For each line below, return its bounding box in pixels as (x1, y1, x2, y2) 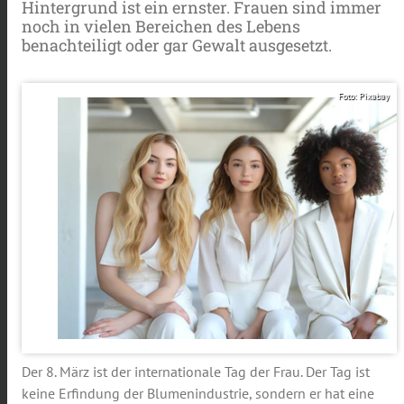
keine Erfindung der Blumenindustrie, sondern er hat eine (22, 383, 374, 402)
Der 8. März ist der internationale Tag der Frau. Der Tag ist (22, 362, 370, 381)
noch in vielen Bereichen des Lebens (22, 15, 300, 38)
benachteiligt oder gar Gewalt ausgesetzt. (22, 34, 332, 57)
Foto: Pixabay (338, 90, 390, 103)
